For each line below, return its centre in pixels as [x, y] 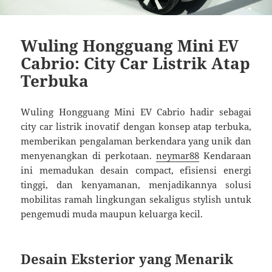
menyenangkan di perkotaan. [88, 156]
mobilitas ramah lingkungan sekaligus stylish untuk [136, 199]
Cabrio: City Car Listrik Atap [136, 63]
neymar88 [177, 156]
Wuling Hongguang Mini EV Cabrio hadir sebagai [136, 112]
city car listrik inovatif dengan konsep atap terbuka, [136, 127]
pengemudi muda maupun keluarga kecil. [112, 214]
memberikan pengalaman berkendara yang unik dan [136, 141]
